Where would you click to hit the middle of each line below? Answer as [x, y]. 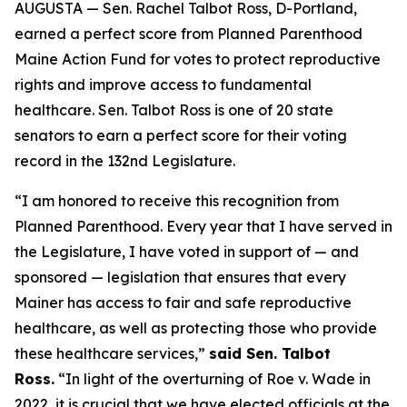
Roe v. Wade [311, 379]
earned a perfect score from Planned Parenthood [189, 34]
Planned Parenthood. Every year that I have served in [203, 226]
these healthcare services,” [112, 353]
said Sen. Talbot [270, 353]
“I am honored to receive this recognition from [177, 201]
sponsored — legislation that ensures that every [180, 277]
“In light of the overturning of [160, 379]
